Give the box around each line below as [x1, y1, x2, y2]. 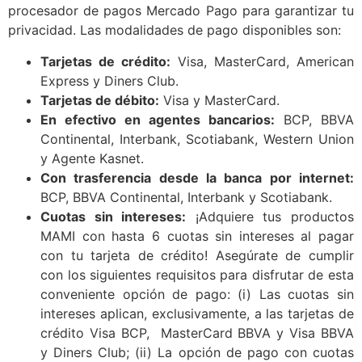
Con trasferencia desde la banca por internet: [40, 169, 354, 186]
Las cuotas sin [259, 285, 355, 302]
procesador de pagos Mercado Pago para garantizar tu [8, 2, 354, 19]
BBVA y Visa [238, 324, 316, 341]
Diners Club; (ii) [53, 343, 158, 360]
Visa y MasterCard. [159, 91, 280, 108]
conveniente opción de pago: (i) [40, 285, 259, 302]
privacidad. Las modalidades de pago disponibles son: [8, 22, 341, 39]
